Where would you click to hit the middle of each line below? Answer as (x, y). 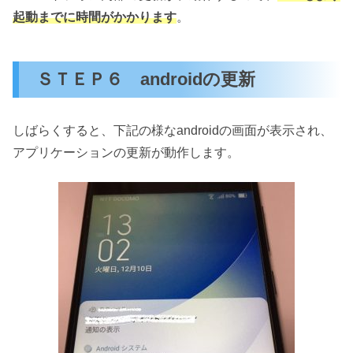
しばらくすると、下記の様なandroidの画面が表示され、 (173, 131)
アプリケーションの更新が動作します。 (126, 153)
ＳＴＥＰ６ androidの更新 (146, 80)
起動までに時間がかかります (95, 17)
